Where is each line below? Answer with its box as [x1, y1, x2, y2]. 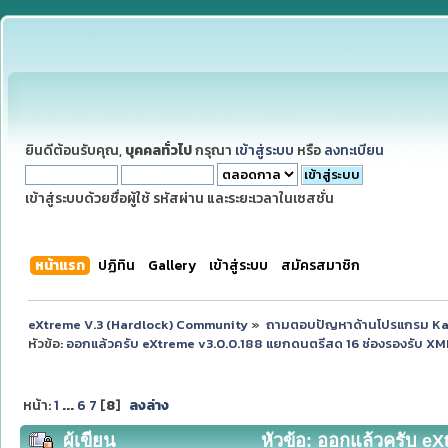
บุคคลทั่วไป [125, 140, 192, 160]
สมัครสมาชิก [281, 254, 361, 275]
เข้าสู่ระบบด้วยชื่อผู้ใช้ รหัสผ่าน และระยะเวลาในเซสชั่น [25, 188, 334, 208]
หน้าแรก [35, 254, 86, 275]
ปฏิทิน [98, 254, 136, 275]
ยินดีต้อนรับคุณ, [25, 140, 125, 160]
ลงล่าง [128, 395, 169, 416]
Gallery [148, 254, 197, 275]
